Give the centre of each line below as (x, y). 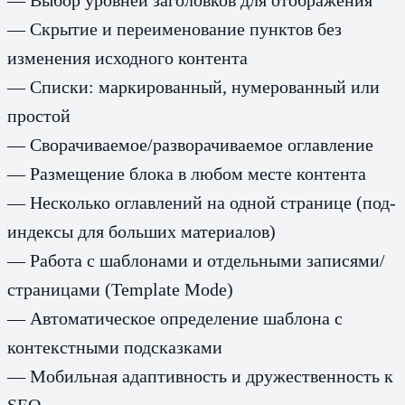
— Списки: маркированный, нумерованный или (193, 86)
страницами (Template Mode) (120, 289)
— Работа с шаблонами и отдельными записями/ (196, 260)
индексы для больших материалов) (141, 231)
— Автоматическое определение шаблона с (175, 318)
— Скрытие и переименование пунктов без (174, 28)
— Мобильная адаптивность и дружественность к (200, 376)
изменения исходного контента (127, 57)
